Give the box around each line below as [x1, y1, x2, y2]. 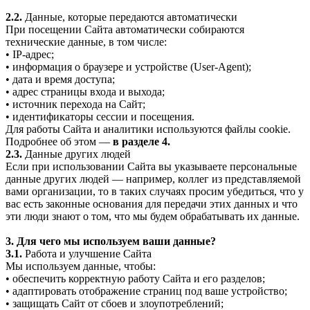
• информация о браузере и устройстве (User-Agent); [6, 60, 251, 73]
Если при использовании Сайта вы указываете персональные [6, 160, 297, 172]
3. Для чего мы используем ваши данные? [6, 235, 216, 247]
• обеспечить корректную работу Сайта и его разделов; [6, 272, 265, 284]
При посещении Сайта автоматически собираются [6, 23, 244, 35]
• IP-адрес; [6, 48, 54, 60]
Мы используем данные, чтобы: [6, 259, 156, 272]
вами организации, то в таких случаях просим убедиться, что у [6, 185, 304, 197]
